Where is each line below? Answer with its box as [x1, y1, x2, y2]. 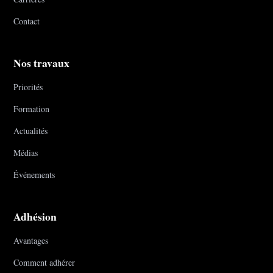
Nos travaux [13, 55, 70, 71]
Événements [13, 169, 55, 181]
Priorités [13, 81, 43, 93]
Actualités [13, 125, 48, 137]
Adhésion [13, 208, 57, 225]
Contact [13, 15, 40, 27]
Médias [13, 147, 38, 159]
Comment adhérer [13, 257, 76, 269]
